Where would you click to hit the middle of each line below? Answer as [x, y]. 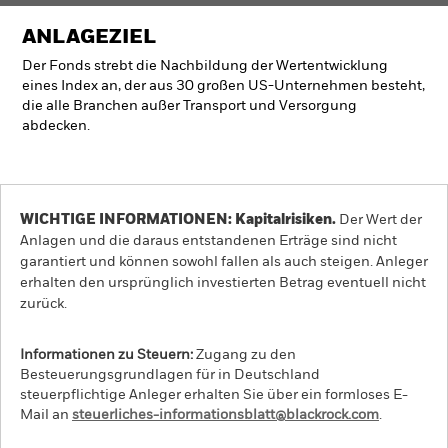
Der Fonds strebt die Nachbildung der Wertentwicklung [205, 66]
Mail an [46, 415]
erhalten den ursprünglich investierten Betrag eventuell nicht [223, 283]
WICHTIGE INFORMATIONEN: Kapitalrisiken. [178, 220]
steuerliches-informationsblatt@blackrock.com [225, 415]
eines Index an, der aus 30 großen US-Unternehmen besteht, [223, 86]
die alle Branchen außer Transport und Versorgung [189, 106]
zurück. [43, 304]
